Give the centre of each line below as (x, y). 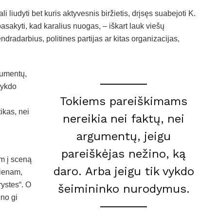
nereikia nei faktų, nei (124, 118)
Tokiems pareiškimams (124, 101)
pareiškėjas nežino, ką (124, 154)
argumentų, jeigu (124, 136)
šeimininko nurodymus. (124, 189)
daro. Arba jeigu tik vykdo (124, 171)
